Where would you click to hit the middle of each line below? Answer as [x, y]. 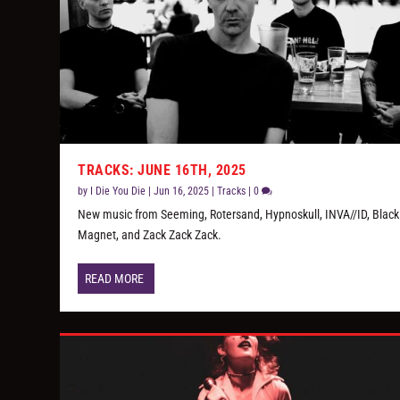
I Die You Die [118, 192]
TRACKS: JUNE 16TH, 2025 [162, 171]
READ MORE [115, 279]
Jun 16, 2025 [182, 192]
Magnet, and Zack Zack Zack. [150, 235]
